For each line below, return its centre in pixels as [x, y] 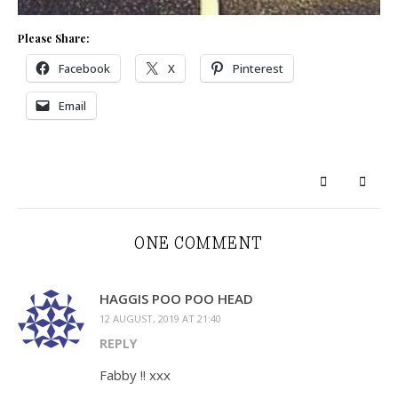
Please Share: [54, 39]
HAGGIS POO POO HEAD [176, 299]
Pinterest [258, 69]
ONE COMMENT [199, 244]
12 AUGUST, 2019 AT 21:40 [160, 319]
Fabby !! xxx [135, 375]
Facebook [84, 69]
